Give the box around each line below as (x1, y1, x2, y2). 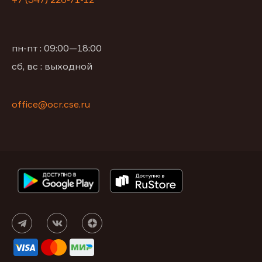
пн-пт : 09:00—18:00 (12, 42, 102, 54)
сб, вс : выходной (12, 60, 92, 73)
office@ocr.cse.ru (12, 98, 90, 111)
